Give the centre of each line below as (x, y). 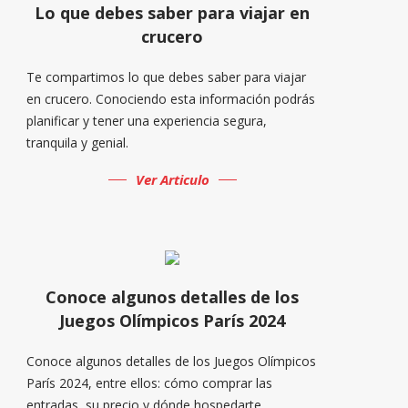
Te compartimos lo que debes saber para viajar (167, 76)
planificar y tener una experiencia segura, (147, 120)
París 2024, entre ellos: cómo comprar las (150, 382)
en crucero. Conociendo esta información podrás (171, 98)
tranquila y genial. (78, 142)
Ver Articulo (172, 179)
